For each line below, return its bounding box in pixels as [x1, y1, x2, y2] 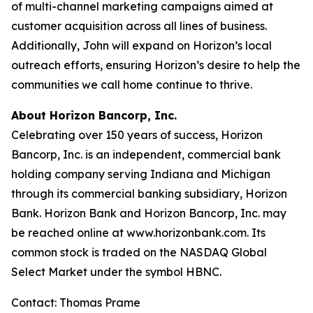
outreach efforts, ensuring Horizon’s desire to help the [11, 58, 300, 72]
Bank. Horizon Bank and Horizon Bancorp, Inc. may [11, 206, 286, 220]
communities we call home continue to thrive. [11, 78, 252, 92]
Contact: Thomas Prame [11, 296, 140, 310]
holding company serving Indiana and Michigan [11, 167, 270, 181]
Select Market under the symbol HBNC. [11, 265, 221, 279]
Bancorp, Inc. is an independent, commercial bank [11, 147, 281, 161]
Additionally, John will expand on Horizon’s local [11, 38, 272, 52]
